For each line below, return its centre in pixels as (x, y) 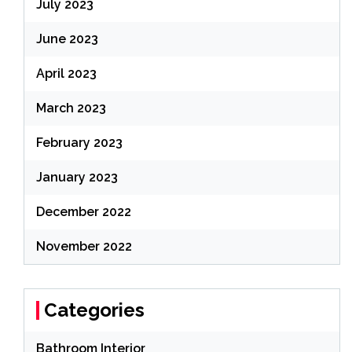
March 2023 (71, 108)
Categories (94, 310)
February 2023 (79, 143)
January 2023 (77, 177)
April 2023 (66, 73)
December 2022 (84, 212)
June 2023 (67, 39)
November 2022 (84, 246)
